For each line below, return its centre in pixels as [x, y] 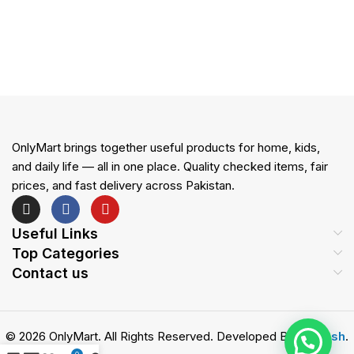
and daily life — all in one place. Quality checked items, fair [170, 166]
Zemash [321, 336]
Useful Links [55, 233]
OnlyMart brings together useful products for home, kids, [166, 147]
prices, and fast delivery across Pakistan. [123, 185]
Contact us [50, 273]
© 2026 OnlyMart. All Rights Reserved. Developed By [151, 336]
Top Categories [66, 253]
